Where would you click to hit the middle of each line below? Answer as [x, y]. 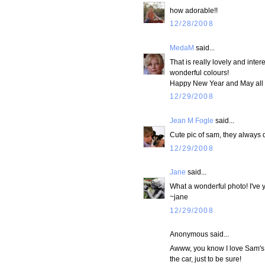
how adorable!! [194, 10]
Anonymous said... [199, 234]
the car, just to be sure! [206, 258]
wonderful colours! [199, 72]
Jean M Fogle [192, 120]
